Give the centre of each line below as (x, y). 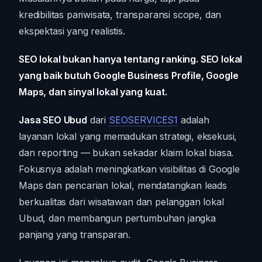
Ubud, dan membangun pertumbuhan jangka (117, 218)
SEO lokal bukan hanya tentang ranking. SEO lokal (131, 59)
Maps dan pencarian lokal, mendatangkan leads (123, 185)
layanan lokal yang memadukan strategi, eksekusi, (128, 136)
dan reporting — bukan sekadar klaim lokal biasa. (126, 152)
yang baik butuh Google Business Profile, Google (129, 75)
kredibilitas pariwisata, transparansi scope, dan (120, 14)
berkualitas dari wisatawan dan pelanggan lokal (121, 201)
